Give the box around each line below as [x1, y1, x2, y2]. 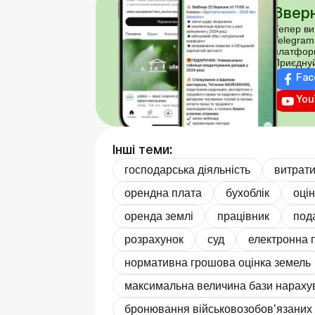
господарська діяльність [124, 163, 250, 176]
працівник [217, 210, 269, 222]
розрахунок [124, 233, 184, 245]
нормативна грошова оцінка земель [124, 256, 311, 269]
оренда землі [124, 210, 193, 222]
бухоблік [226, 186, 269, 199]
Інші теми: [112, 144, 172, 156]
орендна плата [124, 186, 202, 199]
